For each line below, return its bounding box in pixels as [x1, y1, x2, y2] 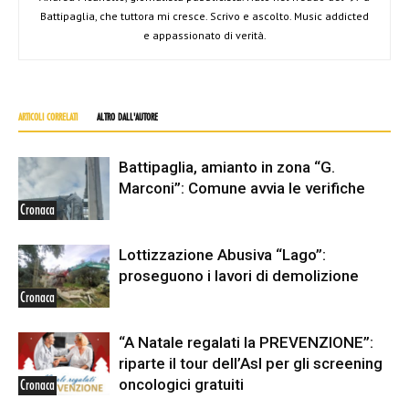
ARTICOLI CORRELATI [18, 112, 78, 123]
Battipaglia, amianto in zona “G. [119, 158, 335, 176]
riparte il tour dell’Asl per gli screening [119, 354, 383, 372]
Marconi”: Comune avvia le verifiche [119, 179, 365, 197]
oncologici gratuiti [119, 375, 244, 393]
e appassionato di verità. [142, 28, 267, 42]
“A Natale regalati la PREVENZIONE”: [119, 333, 373, 351]
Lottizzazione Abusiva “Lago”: [119, 246, 326, 264]
